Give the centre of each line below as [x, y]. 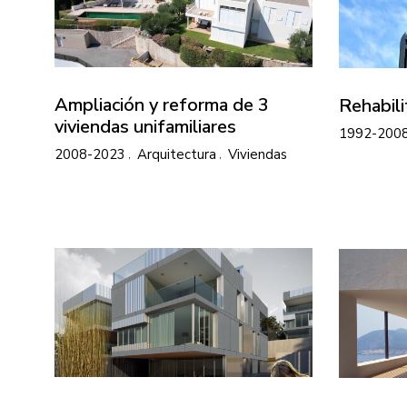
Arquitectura [177, 154]
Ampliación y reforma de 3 [162, 104]
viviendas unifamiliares [145, 126]
